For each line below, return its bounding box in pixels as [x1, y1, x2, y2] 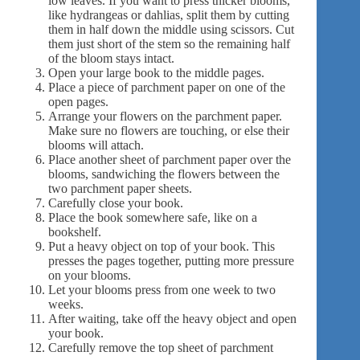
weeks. [48, 297, 84, 311]
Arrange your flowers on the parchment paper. [48, 108, 282, 123]
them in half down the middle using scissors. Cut [48, 22, 294, 36]
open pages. [48, 94, 108, 108]
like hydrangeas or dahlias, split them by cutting [48, 7, 289, 22]
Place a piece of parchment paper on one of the [48, 80, 285, 94]
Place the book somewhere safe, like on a [48, 210, 257, 224]
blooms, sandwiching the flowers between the [48, 166, 280, 181]
